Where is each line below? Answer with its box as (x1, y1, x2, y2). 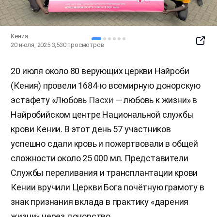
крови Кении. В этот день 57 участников (11, 124, 171, 134)
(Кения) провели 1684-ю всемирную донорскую (11, 80, 201, 91)
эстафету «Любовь (11, 95, 89, 105)
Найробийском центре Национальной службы (11, 109, 194, 120)
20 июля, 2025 (11, 41, 50, 48)
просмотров (67, 41, 105, 48)
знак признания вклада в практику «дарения (11, 197, 189, 207)
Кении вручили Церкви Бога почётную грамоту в (11, 182, 204, 192)
